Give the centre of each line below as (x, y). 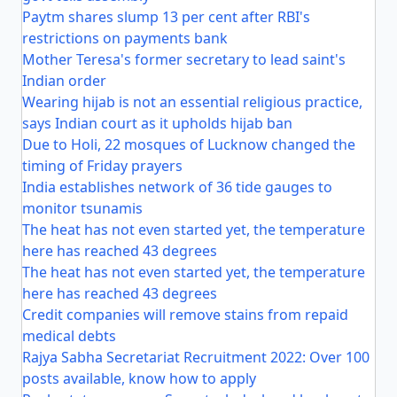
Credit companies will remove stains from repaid (185, 315)
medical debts (69, 336)
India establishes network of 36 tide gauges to (177, 187)
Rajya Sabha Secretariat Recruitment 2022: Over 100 (196, 357)
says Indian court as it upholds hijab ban (157, 123)
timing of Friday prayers (102, 166)
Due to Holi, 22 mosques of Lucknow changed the (189, 144)
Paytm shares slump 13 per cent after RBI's (166, 17)
